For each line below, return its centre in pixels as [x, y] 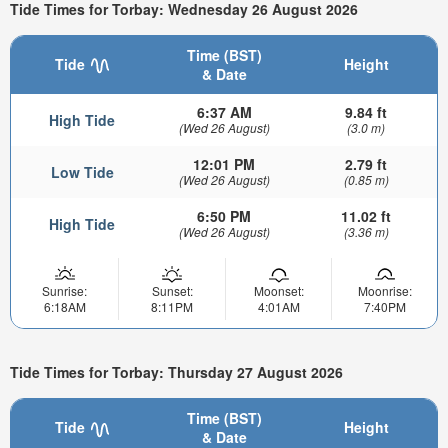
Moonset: [278, 291]
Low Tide [82, 172]
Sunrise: [64, 291]
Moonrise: [384, 291]
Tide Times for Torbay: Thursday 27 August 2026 [176, 371]
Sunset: [172, 291]
